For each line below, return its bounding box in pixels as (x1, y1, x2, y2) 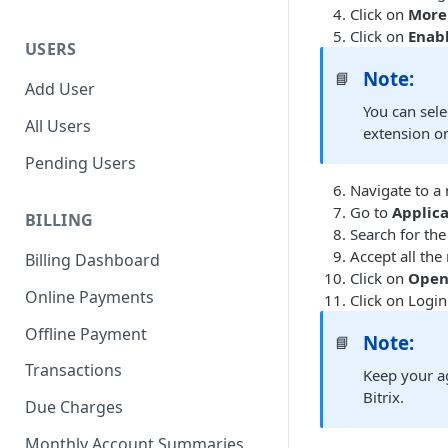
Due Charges (25, 396, 123, 419)
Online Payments (25, 286, 154, 309)
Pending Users (25, 151, 136, 174)
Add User (25, 78, 95, 101)
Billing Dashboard (25, 249, 160, 272)
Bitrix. (363, 387, 405, 407)
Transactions (25, 359, 122, 382)
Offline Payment (25, 322, 147, 345)
